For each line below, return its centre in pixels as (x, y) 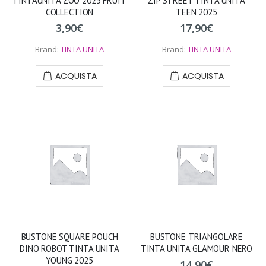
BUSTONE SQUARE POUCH (69, 237)
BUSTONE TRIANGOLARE (197, 237)
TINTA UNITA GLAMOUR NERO (197, 249)
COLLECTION (69, 12)
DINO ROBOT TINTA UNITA (69, 249)
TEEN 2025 (197, 12)
